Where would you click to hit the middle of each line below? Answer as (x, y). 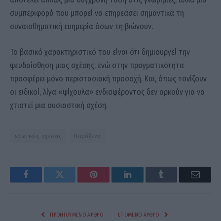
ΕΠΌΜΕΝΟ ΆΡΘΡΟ (139, 215)
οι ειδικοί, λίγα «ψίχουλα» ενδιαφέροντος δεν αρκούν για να (107, 92)
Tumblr (174, 182)
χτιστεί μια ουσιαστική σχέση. (59, 105)
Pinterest (109, 182)
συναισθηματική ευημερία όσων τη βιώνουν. (81, 27)
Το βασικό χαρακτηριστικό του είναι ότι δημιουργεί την (100, 52)
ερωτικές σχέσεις (38, 136)
